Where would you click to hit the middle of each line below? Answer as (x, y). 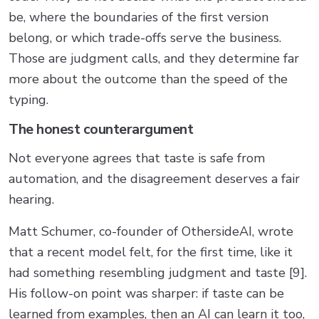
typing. (28, 99)
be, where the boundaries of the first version (138, 17)
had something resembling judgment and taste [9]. (158, 272)
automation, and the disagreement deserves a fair (154, 178)
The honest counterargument (101, 129)
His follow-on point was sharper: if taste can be (146, 293)
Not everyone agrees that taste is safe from (137, 158)
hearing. (31, 199)
